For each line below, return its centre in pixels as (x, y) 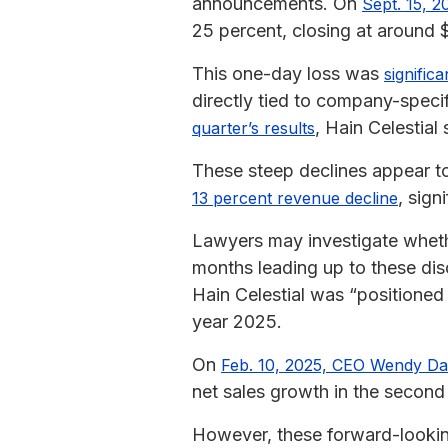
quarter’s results (253, 127)
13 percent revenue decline (295, 197)
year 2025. (237, 321)
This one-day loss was (288, 73)
